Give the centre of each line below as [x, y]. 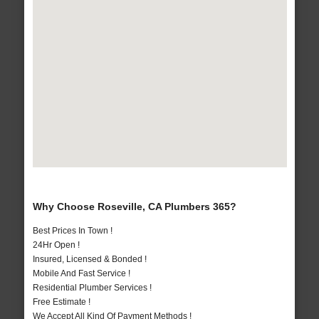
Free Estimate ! [61, 302]
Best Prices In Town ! [72, 231]
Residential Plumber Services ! [92, 288]
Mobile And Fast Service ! [81, 274]
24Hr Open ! [56, 245]
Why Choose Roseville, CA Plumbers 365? [134, 207]
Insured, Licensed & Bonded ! [89, 260]
